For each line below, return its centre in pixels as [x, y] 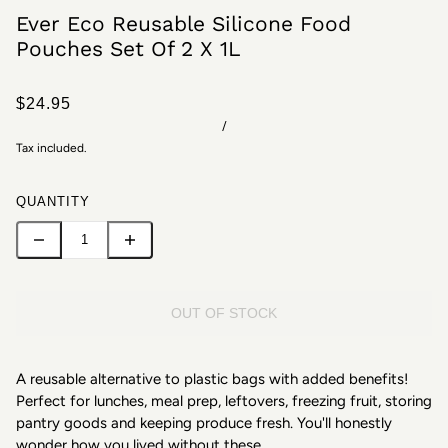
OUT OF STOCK [224, 313]
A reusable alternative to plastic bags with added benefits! [212, 378]
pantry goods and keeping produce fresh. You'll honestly [204, 422]
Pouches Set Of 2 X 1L [128, 48]
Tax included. [51, 147]
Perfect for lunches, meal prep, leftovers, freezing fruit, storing [224, 400]
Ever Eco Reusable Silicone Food [183, 23]
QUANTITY [53, 201]
